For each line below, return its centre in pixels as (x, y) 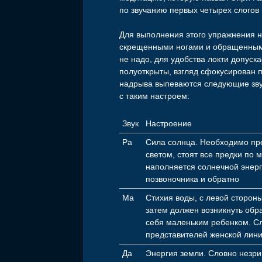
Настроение (169, 124)
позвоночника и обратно (193, 179)
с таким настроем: (155, 96)
